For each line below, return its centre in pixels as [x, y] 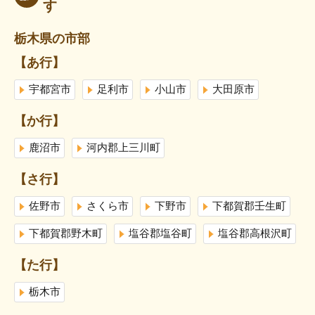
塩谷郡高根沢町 [255, 234]
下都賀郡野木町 [66, 234]
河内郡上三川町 [123, 148]
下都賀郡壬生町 [249, 207]
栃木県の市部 [52, 39]
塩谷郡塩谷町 [160, 234]
